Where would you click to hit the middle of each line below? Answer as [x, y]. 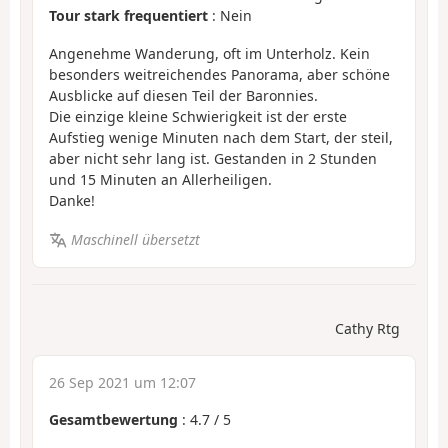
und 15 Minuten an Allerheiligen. [160, 180]
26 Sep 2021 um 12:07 [122, 383]
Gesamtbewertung [113, 420]
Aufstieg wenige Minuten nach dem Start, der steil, [221, 138]
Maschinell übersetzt [135, 239]
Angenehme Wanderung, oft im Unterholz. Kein [209, 54]
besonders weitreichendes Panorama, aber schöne [219, 75]
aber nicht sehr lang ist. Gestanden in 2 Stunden [213, 159]
